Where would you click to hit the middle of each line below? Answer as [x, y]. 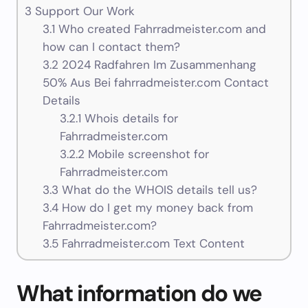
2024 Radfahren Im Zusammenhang [157, 65]
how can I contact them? [111, 47]
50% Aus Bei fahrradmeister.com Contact [155, 83]
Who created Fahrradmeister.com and [160, 29]
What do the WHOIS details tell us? [157, 190]
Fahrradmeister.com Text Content [151, 244]
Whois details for [130, 119]
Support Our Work [83, 11]
